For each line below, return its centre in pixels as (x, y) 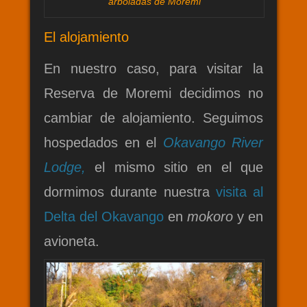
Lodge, (65, 167)
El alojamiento (86, 37)
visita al (239, 192)
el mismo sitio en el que (174, 167)
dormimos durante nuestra (130, 192)
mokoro (210, 216)
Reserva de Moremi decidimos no (153, 93)
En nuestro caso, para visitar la (153, 68)
